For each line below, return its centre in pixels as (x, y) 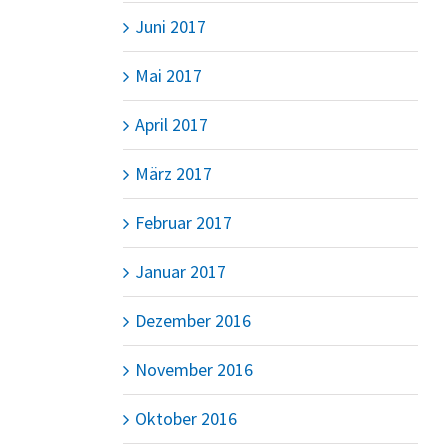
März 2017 (173, 173)
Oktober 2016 (185, 418)
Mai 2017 (168, 75)
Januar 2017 (180, 271)
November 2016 (193, 369)
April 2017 (171, 124)
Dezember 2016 (192, 320)
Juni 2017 (170, 26)
